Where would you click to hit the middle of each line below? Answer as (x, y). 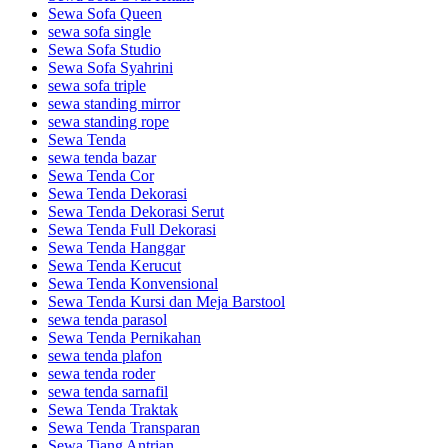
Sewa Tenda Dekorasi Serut (136, 211)
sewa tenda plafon (105, 355)
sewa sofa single (99, 31)
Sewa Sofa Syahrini (110, 67)
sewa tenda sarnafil (108, 391)
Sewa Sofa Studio (104, 49)
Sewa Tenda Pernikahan (124, 337)
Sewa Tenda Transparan (124, 427)
